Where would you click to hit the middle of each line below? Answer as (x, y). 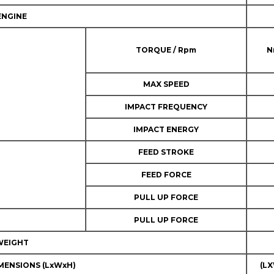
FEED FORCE (166, 175)
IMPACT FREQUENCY (166, 107)
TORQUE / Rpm (166, 50)
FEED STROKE (166, 152)
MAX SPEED (166, 84)
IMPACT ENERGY (166, 129)
